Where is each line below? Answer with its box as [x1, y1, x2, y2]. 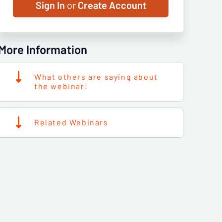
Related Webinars [34, 116, 109, 128]
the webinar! [34, 80, 88, 92]
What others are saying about [34, 71, 158, 83]
